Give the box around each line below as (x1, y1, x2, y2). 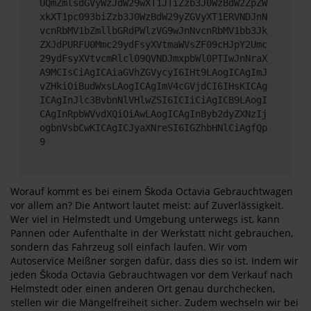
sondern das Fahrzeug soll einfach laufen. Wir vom (10, 240, 247, 253)
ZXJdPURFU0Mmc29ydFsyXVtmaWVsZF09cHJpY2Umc (40, 38, 267, 50)
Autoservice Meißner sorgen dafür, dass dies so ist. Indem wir (10, 254, 299, 267)
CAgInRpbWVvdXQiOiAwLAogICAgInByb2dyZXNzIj (40, 108, 267, 119)
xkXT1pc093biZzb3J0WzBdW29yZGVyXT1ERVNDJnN (40, 10, 267, 22)
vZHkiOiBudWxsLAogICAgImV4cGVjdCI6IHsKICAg (40, 80, 267, 92)
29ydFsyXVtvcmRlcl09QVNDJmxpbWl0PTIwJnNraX (40, 52, 267, 64)
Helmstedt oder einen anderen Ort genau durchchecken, (10, 282, 275, 295)
